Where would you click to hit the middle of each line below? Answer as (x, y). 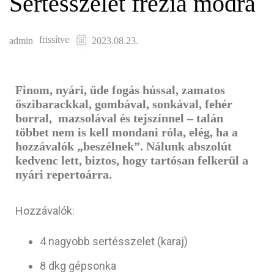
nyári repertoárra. (65, 174)
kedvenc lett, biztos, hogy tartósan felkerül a (132, 160)
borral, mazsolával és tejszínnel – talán (119, 118)
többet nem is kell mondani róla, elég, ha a (127, 132)
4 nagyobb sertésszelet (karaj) (114, 242)
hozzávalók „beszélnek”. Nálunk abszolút (124, 146)
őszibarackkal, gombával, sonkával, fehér (124, 104)
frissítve (55, 40)
